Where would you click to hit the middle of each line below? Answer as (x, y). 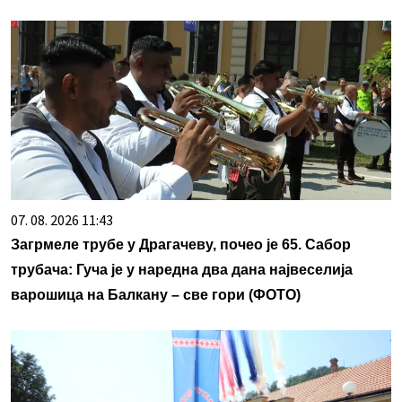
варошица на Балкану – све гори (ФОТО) (156, 295)
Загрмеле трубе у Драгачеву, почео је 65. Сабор (181, 245)
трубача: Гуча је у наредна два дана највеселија (182, 270)
